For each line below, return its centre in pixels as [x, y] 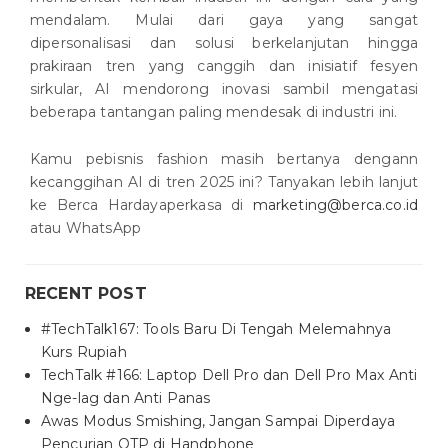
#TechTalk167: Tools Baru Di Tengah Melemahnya [216, 329]
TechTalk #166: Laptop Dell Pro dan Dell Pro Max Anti [229, 375]
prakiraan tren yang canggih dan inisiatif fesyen [224, 66]
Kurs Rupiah [84, 352]
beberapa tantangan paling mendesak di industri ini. [214, 112]
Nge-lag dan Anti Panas [126, 398]
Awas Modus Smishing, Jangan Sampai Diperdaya [218, 421]
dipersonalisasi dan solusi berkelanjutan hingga [224, 43]
